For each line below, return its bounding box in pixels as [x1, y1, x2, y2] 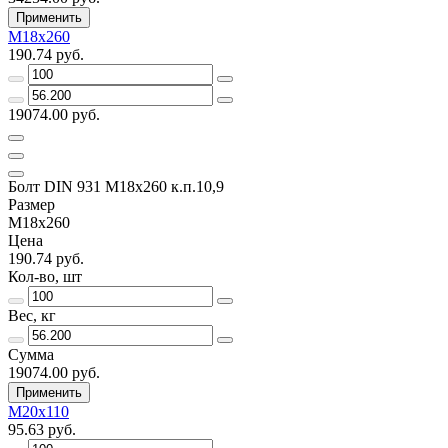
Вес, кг [8, 306, 56, 324]
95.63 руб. [8, 420, 76, 438]
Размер [8, 195, 55, 213]
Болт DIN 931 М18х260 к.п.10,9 [8, 177, 224, 195]
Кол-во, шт [8, 267, 82, 285]
